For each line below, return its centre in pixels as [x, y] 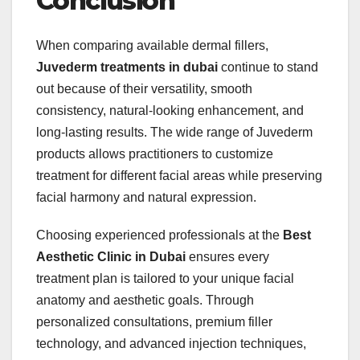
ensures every [227, 257]
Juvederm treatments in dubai [127, 67]
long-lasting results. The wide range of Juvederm [174, 133]
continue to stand [268, 67]
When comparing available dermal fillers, [152, 46]
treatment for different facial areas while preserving [179, 176]
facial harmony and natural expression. [146, 198]
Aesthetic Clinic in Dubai [111, 257]
